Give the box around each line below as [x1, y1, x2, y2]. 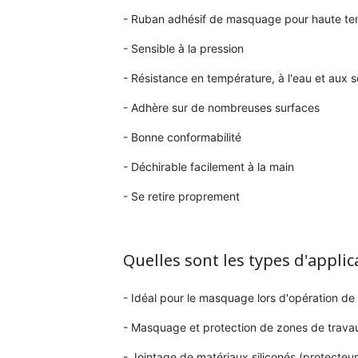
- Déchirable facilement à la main [123, 160, 295, 174]
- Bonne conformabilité [123, 130, 242, 145]
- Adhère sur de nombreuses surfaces [123, 101, 320, 115]
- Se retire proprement [123, 189, 241, 204]
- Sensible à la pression [123, 42, 245, 56]
